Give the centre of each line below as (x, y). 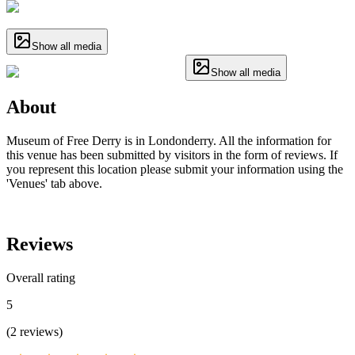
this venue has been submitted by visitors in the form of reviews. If (172, 155)
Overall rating (41, 277)
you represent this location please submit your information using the (175, 169)
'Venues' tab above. (54, 183)
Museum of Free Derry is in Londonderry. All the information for (169, 140)
